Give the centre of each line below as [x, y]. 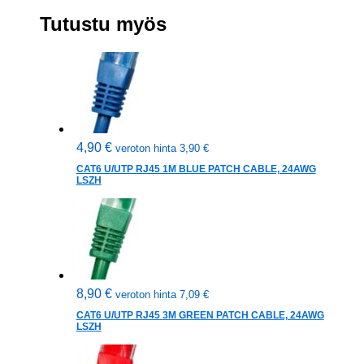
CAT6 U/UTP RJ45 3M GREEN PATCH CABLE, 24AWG [200, 316]
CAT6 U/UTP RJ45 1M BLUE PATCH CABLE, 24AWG [196, 169]
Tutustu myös [103, 24]
